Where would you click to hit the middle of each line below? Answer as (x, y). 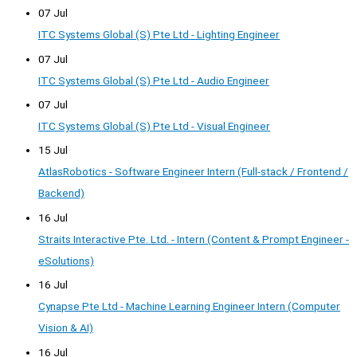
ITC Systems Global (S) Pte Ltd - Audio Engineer (154, 80)
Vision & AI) (66, 328)
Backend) (61, 193)
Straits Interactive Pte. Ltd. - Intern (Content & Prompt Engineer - (194, 239)
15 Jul (53, 150)
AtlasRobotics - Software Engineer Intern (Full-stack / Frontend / (193, 172)
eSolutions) (66, 260)
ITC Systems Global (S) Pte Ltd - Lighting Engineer (159, 35)
